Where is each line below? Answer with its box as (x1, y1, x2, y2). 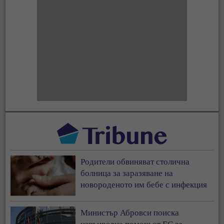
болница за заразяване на (80, 166, 173, 178)
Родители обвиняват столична (80, 155, 190, 167)
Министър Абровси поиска (80, 206, 179, 218)
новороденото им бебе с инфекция (80, 178, 207, 190)
